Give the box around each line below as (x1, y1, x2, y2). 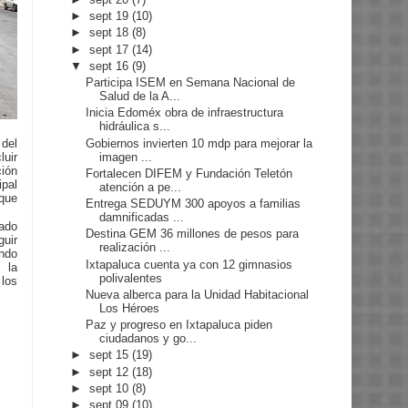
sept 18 (89, 25, 133, 40)
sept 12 (89, 364, 133, 379)
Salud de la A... (99, 89, 181, 104)
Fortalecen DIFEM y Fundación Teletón (86, 166, 293, 180)
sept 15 (89, 348, 133, 362)
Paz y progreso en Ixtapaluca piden (86, 318, 273, 332)
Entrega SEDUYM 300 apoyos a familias (86, 197, 301, 211)
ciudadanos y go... (99, 331, 198, 346)
